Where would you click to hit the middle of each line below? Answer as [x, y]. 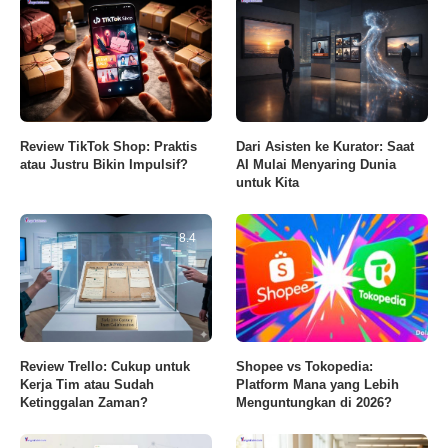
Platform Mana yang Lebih [318, 384]
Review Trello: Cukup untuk [105, 366]
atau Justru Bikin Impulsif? [104, 164]
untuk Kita [268, 182]
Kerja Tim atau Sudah [87, 384]
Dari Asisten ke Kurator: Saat [325, 146]
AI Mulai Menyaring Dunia [316, 164]
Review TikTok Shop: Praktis [108, 146]
